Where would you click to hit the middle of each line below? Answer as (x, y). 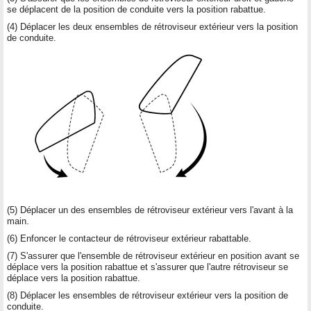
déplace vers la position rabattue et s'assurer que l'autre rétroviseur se (148, 267)
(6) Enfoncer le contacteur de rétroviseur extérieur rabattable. (129, 238)
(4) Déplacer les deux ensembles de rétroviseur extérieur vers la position (152, 26)
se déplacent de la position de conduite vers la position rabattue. (136, 9)
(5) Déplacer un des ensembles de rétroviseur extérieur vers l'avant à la (150, 210)
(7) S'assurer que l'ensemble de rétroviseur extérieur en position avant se (153, 255)
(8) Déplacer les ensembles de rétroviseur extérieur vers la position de (148, 295)
